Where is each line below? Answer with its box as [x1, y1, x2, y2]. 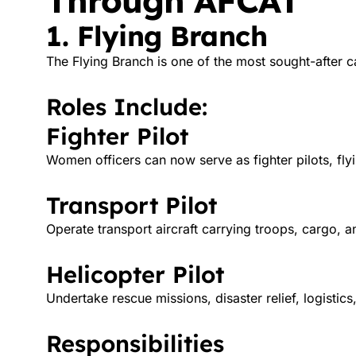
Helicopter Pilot [46, 260, 224, 288]
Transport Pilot [46, 191, 217, 219]
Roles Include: [46, 92, 207, 121]
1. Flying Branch [46, 18, 267, 53]
